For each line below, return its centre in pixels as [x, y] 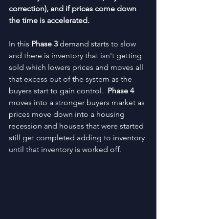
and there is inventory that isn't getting [76, 55]
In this [20, 44]
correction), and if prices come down [74, 9]
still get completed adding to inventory [78, 138]
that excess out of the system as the [71, 79]
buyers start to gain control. [58, 91]
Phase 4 [122, 91]
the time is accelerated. [49, 20]
